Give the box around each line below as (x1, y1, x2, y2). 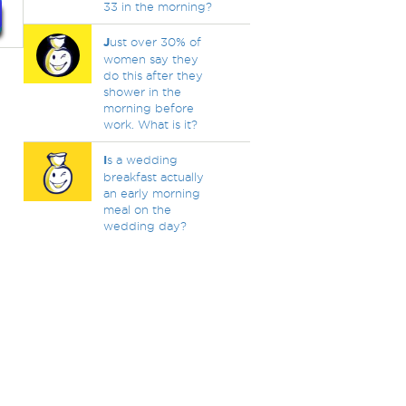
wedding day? (102, 219, 187, 232)
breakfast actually (102, 170, 204, 183)
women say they (102, 53, 198, 65)
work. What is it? (102, 118, 198, 130)
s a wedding (106, 153, 178, 166)
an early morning (102, 187, 200, 199)
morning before (102, 101, 194, 114)
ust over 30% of (109, 35, 201, 48)
